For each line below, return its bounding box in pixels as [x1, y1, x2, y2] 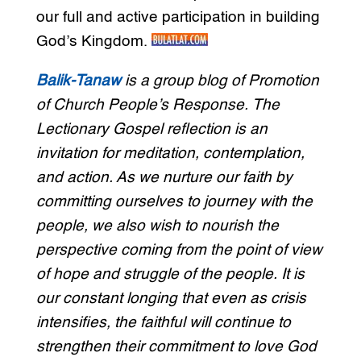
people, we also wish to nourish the [35, 218, 279, 234]
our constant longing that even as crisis [35, 291, 306, 307]
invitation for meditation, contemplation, [35, 146, 305, 162]
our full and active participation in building [35, 10, 320, 26]
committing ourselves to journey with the [35, 194, 313, 210]
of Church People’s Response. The [35, 98, 280, 114]
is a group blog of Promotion [124, 73, 319, 89]
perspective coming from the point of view [35, 243, 322, 259]
